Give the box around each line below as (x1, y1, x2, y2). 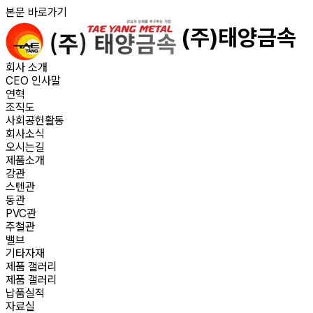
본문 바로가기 (6, 6, 67, 19)
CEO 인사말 (6, 74, 61, 87)
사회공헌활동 (6, 114, 64, 127)
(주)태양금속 (182, 24, 296, 52)
